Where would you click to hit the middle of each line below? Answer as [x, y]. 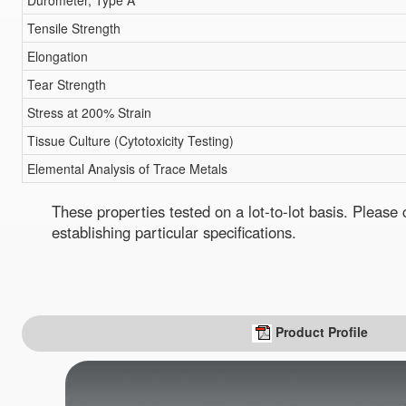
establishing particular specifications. [174, 232]
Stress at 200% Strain [89, 113]
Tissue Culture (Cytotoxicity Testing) [130, 141]
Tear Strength [66, 85]
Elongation [57, 57]
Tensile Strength [73, 29]
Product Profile [322, 331]
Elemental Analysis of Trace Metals [127, 169]
